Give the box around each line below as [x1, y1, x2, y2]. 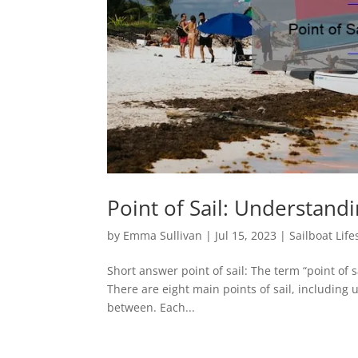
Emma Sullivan [123, 227, 203, 243]
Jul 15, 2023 [215, 227, 277, 243]
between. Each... [107, 299, 196, 315]
